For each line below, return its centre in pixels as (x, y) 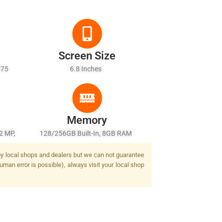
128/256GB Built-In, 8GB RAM (87, 133)
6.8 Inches (87, 69)
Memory (87, 120)
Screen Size (87, 56)
